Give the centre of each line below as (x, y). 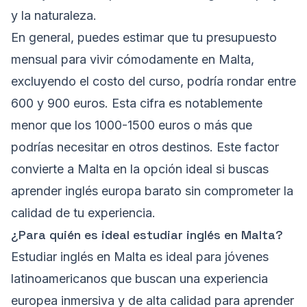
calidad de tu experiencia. (83, 213)
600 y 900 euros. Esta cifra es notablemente (137, 103)
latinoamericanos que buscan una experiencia (139, 279)
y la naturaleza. (54, 16)
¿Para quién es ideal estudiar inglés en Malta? (147, 235)
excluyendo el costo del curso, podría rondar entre (153, 82)
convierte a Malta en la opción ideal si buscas (140, 169)
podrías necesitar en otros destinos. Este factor (145, 147)
